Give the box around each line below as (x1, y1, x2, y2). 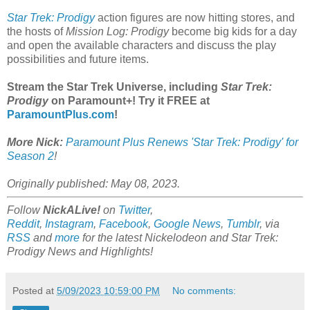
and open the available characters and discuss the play (7, 39, 276, 51)
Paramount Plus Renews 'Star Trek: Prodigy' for (66, 136, 298, 148)
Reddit (7, 217, 39, 230)
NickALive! (43, 203, 100, 216)
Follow (7, 203, 43, 216)
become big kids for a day (169, 25, 297, 37)
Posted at (12, 284, 57, 296)
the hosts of (7, 25, 66, 37)
